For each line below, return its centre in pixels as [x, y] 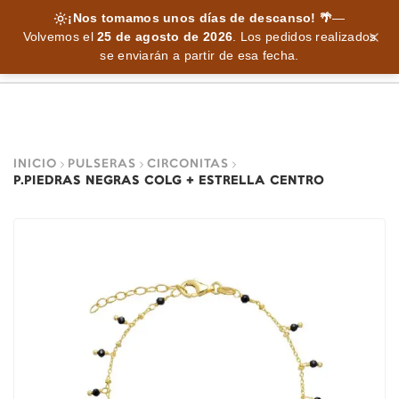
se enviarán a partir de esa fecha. [199, 56]
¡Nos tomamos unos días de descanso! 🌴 [200, 18]
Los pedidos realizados [306, 37]
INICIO [35, 164]
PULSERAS [102, 164]
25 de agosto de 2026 [165, 37]
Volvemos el [60, 37]
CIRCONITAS [188, 164]
